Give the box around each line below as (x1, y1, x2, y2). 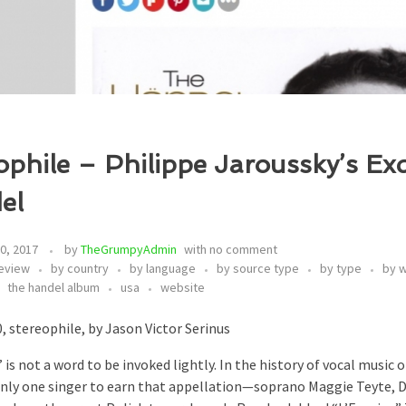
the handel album (7, 279, 100, 296)
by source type (217, 260, 299, 277)
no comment (209, 241, 277, 258)
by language (130, 260, 196, 277)
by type (320, 260, 362, 277)
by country (51, 260, 109, 277)
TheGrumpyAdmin (81, 241, 177, 258)
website (160, 279, 205, 296)
